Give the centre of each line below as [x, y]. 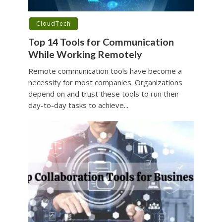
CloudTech [53, 24]
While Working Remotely [85, 55]
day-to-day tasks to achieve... [78, 105]
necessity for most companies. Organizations [105, 83]
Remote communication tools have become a [105, 71]
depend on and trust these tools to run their [104, 94]
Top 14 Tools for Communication [101, 42]
